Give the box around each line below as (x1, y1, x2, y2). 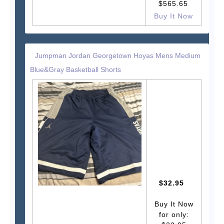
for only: (159, 210, 189, 219)
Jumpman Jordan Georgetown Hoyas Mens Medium (35, 51, 200, 60)
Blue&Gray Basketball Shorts (30, 65, 121, 74)
